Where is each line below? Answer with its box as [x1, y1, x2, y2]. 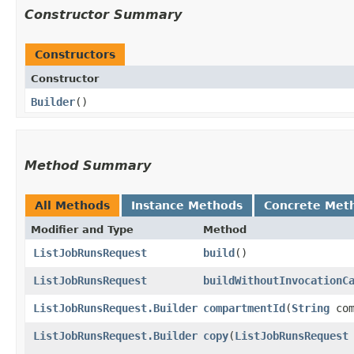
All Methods [35, 198, 110, 212]
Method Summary [24, 157, 151, 173]
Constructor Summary [24, 6, 182, 22]
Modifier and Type [31, 223, 134, 235]
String [292, 301, 330, 314]
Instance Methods [131, 198, 243, 212]
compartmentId [203, 301, 285, 314]
